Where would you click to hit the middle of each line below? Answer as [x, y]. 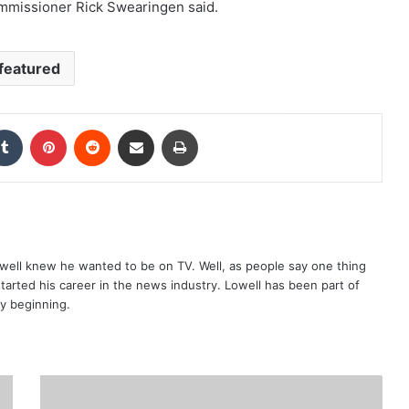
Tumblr [41, 129]
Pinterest [92, 129]
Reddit [128, 129]
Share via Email [168, 129]
